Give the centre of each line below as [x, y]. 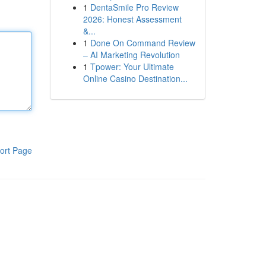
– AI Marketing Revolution [131, 55]
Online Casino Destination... [135, 78]
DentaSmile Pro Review [134, 7]
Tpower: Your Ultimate [132, 66]
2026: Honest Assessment [132, 19]
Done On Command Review [142, 43]
